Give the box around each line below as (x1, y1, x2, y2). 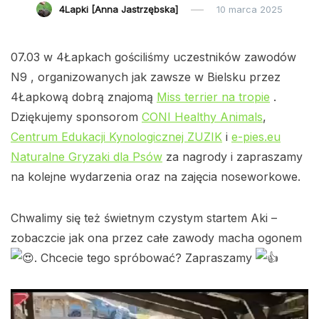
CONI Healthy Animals (142, 109, 263, 124)
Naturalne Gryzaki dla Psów (11, 149, 162, 164)
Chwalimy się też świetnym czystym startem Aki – (11, 210, 277, 225)
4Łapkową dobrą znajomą (11, 89, 157, 104)
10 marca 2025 (216, 3, 283, 15)
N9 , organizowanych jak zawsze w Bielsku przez (11, 69, 281, 84)
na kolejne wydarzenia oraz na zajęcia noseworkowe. (11, 169, 300, 184)
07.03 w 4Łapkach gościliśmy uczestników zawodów (11, 49, 296, 64)
